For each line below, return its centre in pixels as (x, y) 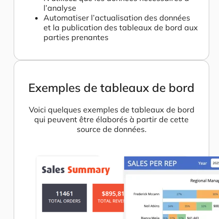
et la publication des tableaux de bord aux (121, 27)
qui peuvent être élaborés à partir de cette (111, 119)
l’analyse (60, 8)
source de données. (111, 129)
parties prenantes (76, 37)
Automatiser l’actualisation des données (117, 17)
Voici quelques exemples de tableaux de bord (111, 109)
